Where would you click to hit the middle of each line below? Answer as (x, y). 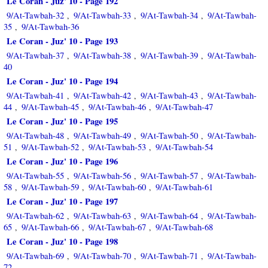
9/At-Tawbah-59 (50, 187)
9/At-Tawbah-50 (169, 135)
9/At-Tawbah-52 (50, 147)
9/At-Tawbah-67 (117, 227)
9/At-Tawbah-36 (50, 27)
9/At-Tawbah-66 (50, 227)
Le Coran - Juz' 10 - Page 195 (62, 121)
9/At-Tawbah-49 (102, 135)
